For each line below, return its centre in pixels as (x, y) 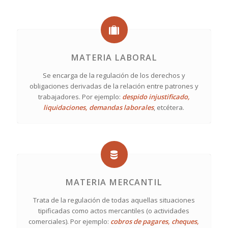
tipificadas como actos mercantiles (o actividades (114, 211)
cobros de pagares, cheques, (155, 222)
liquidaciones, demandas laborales (99, 108)
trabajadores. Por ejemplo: (80, 97)
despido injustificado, (156, 97)
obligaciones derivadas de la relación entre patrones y (114, 86)
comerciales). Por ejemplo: (70, 222)
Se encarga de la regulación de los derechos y (114, 76)
